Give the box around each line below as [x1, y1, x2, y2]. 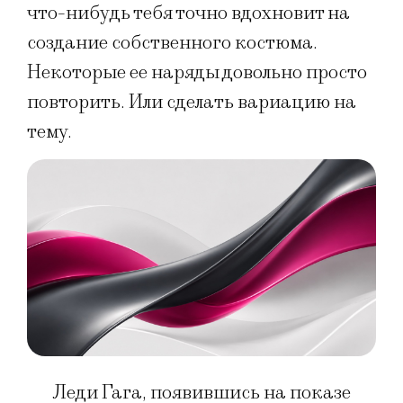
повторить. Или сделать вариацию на [27, 90, 356, 114]
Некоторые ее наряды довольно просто [27, 60, 367, 85]
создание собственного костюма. [27, 31, 318, 55]
